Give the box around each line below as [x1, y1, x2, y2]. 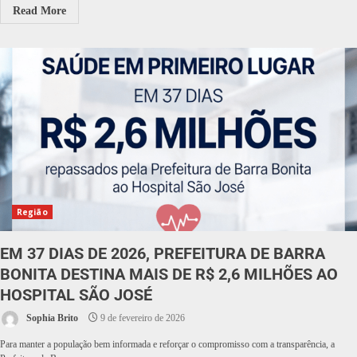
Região [17, 206, 48, 218]
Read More [13, 5, 66, 17]
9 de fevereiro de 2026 [98, 312, 185, 324]
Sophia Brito [24, 312, 78, 324]
